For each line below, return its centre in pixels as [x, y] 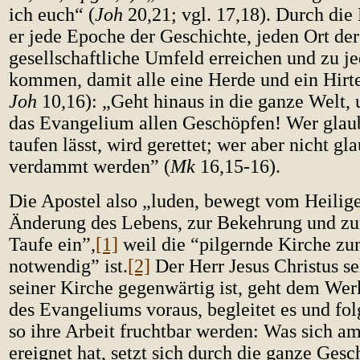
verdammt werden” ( [90, 166]
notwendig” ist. [68, 266]
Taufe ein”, [52, 244]
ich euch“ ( [52, 14]
